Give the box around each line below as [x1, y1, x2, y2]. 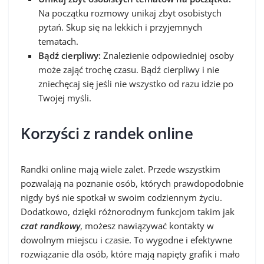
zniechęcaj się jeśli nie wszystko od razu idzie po [38, 77, 233, 90]
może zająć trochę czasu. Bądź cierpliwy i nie [38, 63, 219, 75]
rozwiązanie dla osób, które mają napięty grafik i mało [21, 247, 240, 260]
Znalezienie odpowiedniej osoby [101, 49, 234, 61]
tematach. [38, 35, 78, 47]
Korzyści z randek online [21, 122, 193, 144]
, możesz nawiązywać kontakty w [80, 219, 214, 232]
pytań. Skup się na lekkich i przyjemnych [38, 21, 202, 33]
